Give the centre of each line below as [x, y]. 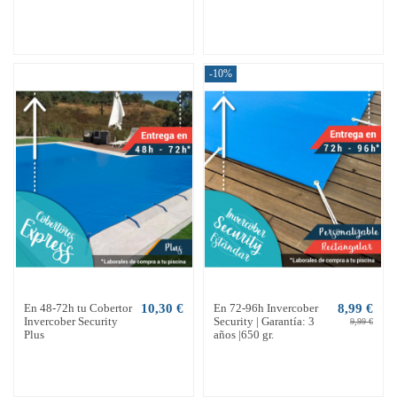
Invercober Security [71, 322]
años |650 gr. [243, 335]
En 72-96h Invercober [265, 308]
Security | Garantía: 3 [264, 322]
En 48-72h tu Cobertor [78, 308]
